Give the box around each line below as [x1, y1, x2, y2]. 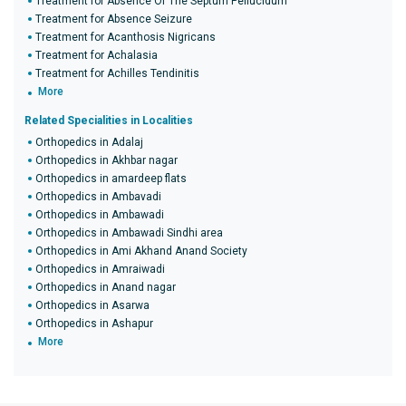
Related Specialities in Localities [24, 114, 193, 127]
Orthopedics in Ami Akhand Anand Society [35, 245, 247, 257]
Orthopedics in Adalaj [35, 136, 143, 149]
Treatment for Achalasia [35, 49, 158, 62]
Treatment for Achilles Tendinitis [35, 67, 199, 80]
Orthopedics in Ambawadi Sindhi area [35, 227, 223, 239]
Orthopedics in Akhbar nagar [35, 154, 178, 167]
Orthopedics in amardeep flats [35, 172, 187, 185]
